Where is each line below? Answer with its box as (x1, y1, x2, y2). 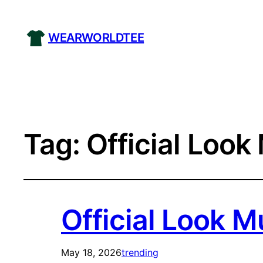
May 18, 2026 (61, 247, 122, 259)
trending (122, 247, 159, 259)
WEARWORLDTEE (48, 31, 144, 45)
